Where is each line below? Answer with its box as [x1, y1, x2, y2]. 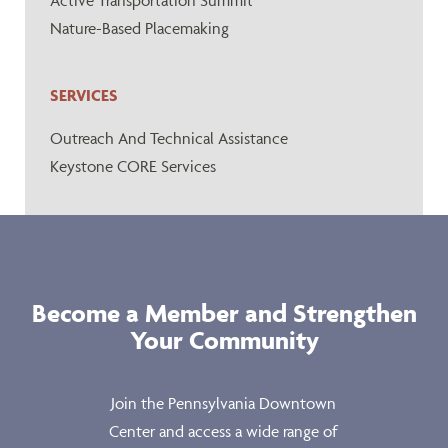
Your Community [129, 324, 319, 356]
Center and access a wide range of [109, 421, 339, 441]
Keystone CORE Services [50, 156, 216, 176]
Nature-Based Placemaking [50, 18, 229, 38]
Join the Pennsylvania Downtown [111, 393, 337, 413]
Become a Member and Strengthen [31, 297, 417, 329]
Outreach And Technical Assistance [50, 128, 288, 148]
